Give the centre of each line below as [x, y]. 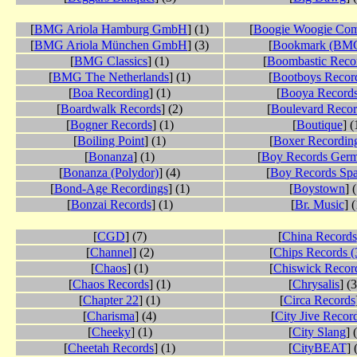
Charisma [111, 316]
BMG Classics [111, 61]
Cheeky [111, 332]
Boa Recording [111, 93]
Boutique [319, 125]
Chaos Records [111, 284]
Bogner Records [111, 125]
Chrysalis [316, 284]
